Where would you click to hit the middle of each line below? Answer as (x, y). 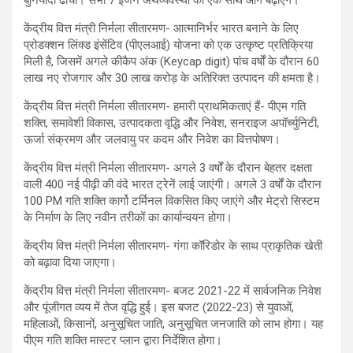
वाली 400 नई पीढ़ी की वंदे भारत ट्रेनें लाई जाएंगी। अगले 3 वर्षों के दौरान (173, 184)
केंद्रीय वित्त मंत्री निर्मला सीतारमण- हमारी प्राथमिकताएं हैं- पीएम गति (165, 106)
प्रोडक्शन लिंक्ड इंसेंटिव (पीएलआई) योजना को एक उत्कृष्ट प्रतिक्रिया (168, 45)
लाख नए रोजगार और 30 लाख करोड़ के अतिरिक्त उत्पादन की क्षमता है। (172, 78)
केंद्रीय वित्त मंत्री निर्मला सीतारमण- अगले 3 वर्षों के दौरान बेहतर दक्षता (168, 167)
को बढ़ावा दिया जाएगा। (70, 262)
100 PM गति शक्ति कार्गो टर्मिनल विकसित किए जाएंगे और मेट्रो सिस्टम (172, 201)
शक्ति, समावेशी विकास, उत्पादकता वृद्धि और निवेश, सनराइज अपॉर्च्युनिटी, (171, 123)
